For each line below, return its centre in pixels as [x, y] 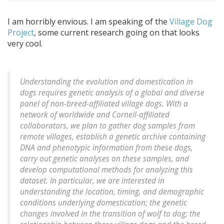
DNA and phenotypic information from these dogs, [106, 148]
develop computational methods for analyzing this [106, 170]
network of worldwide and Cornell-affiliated [95, 115]
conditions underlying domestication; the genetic [103, 203]
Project [21, 33]
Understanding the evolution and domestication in [106, 82]
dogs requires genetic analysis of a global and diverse [112, 93]
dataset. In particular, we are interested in [92, 181]
